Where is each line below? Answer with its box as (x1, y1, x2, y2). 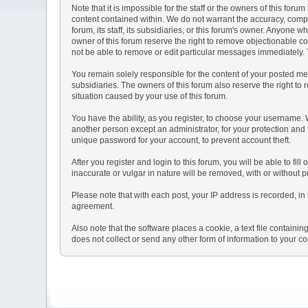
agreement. (71, 201, 115, 211)
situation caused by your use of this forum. (71, 91, 228, 101)
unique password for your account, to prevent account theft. (71, 135, 291, 145)
